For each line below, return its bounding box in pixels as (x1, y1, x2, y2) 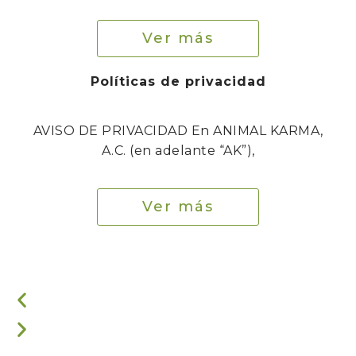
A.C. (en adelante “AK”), (101, 143, 255, 159)
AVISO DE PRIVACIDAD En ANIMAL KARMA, (33, 123, 323, 139)
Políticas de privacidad (90, 74, 266, 90)
